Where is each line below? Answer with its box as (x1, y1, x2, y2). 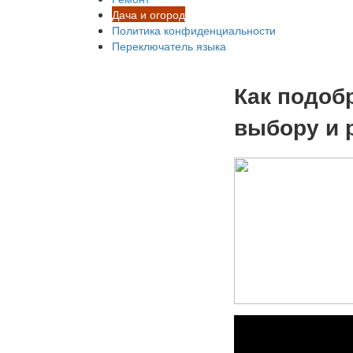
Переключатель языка (112, 38, 226, 54)
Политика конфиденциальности (112, 22, 276, 38)
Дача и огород (112, 6, 185, 22)
